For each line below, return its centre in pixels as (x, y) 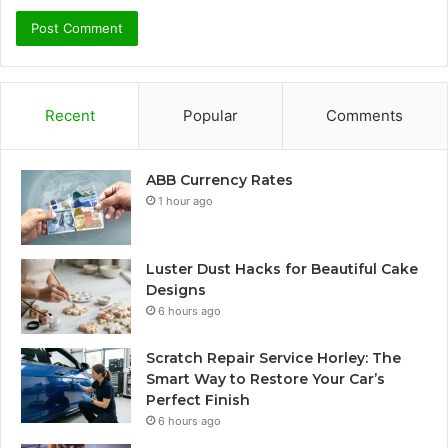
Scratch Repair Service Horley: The (273, 357)
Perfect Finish (198, 399)
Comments (365, 115)
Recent (69, 115)
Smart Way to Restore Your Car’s (265, 378)
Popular (210, 115)
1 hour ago (185, 200)
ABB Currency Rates (219, 179)
